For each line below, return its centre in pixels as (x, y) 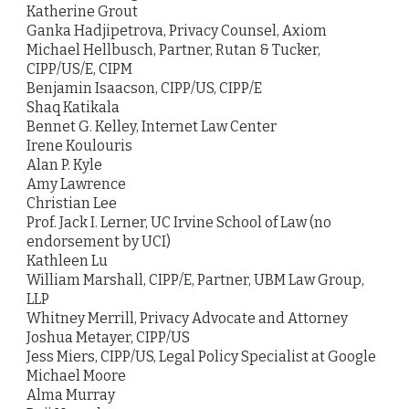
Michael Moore (76, 376)
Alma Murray (71, 395)
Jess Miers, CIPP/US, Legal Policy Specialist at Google (201, 357)
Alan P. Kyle (64, 165)
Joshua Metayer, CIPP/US (108, 338)
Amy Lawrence (76, 184)
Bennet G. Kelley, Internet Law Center (152, 127)
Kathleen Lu (67, 261)
